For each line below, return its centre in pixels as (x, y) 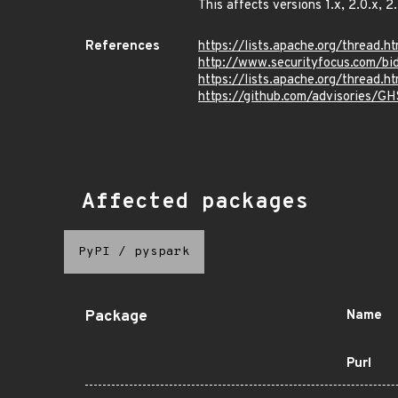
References (123, 47)
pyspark (162, 252)
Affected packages (195, 203)
